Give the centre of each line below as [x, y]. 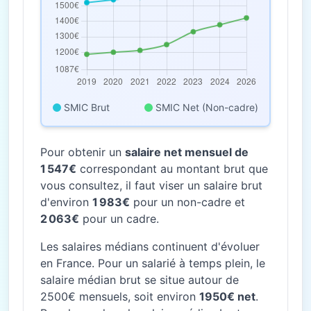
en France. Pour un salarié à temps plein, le [153, 263]
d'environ [66, 202]
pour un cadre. [119, 219]
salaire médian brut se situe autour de [140, 280]
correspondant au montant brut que [172, 169]
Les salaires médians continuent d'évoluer [150, 246]
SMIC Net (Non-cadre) [207, 107]
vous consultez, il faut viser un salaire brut [151, 185]
